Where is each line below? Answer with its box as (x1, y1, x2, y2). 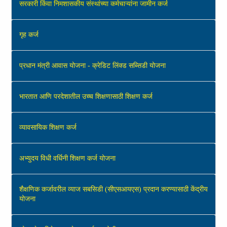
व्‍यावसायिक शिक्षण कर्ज (19, 124, 77, 131)
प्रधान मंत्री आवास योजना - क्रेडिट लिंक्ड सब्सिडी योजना (19, 62, 166, 69)
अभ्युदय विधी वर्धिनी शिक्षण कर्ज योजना (19, 155, 116, 162)
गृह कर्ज (19, 31, 39, 39)
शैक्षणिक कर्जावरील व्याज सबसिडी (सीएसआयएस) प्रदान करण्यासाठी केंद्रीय (19, 185, 208, 193)
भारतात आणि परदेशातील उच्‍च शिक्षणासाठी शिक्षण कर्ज (19, 93, 153, 100)
